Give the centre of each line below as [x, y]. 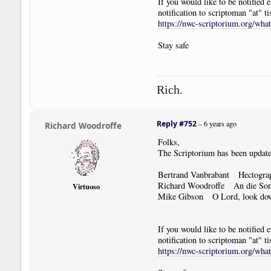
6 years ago [220, 124]
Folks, [168, 142]
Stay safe [173, 45]
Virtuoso [87, 186]
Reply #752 [176, 124]
